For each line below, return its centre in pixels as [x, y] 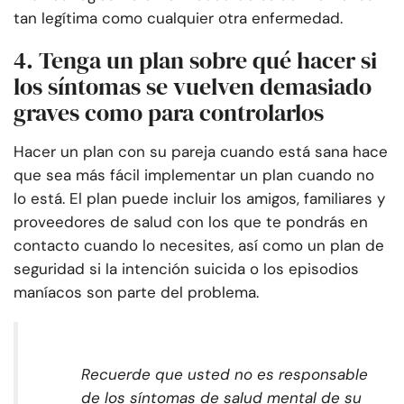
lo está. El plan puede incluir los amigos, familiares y [199, 199]
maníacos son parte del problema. [136, 293]
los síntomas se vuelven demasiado [193, 87]
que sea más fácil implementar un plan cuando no [194, 175]
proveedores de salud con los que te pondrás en [191, 222]
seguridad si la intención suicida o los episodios [186, 269]
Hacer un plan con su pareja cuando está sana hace [201, 152]
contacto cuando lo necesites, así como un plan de [199, 246]
